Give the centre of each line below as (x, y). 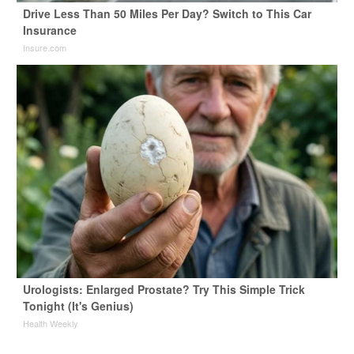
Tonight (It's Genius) (78, 306)
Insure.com (44, 48)
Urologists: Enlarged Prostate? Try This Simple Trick (164, 290)
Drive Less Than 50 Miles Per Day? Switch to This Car (167, 14)
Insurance (49, 30)
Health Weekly (50, 324)
